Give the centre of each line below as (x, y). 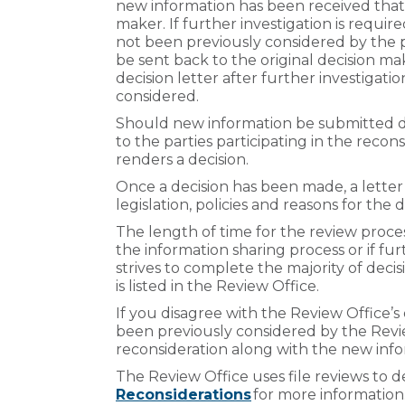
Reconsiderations (184, 394)
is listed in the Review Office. (219, 286)
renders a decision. (184, 159)
